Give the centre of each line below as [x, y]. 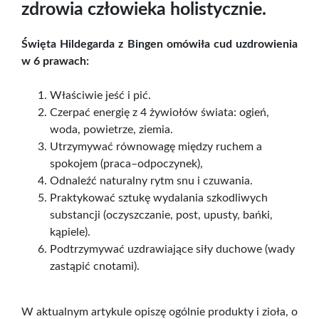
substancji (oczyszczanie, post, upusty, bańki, [161, 215]
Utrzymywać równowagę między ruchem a [156, 146]
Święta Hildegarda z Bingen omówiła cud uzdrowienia [159, 44]
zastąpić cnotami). [95, 266]
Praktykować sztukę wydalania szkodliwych [159, 198]
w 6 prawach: [55, 61]
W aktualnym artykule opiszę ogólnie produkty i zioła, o [159, 312]
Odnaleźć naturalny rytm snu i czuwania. [151, 181]
